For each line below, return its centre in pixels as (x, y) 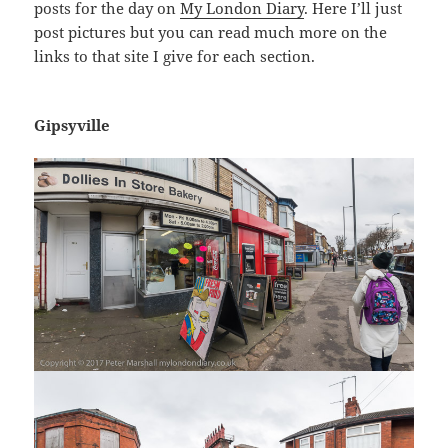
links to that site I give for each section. (175, 55)
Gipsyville (72, 124)
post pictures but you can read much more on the (211, 31)
